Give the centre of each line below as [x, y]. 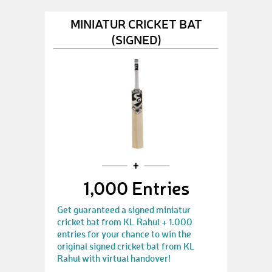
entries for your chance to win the [124, 234]
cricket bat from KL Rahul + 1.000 [125, 222]
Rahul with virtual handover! [114, 258]
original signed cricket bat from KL [126, 246]
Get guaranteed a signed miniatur [124, 209]
